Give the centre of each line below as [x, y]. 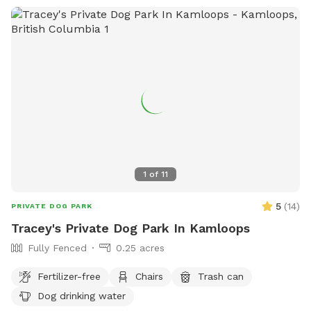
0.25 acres [140, 248]
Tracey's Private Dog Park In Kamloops [131, 228]
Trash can [221, 276]
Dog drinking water [82, 295]
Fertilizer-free [69, 276]
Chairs [149, 276]
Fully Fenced [57, 248]
